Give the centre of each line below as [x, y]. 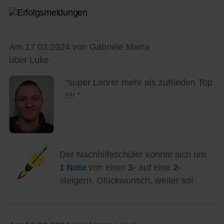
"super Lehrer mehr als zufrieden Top [138, 82]
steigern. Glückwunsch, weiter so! [126, 180]
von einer [108, 167]
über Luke [29, 60]
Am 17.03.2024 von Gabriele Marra [79, 47]
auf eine [154, 167]
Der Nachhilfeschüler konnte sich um [132, 154]
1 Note [74, 167]
